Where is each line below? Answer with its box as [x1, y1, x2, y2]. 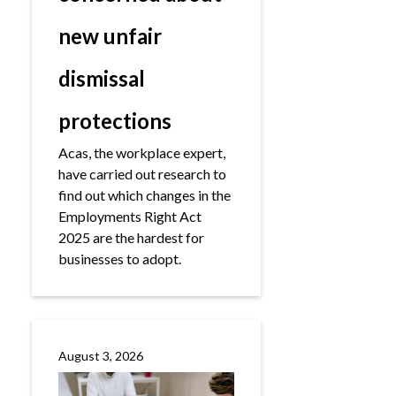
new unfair [58, 23, 162, 49]
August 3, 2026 [58, 348, 143, 363]
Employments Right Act [58, 208, 202, 225]
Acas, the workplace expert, [58, 144, 225, 161]
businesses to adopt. [58, 250, 181, 267]
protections [58, 108, 171, 133]
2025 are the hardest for [58, 229, 204, 246]
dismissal [58, 65, 145, 91]
